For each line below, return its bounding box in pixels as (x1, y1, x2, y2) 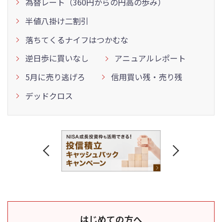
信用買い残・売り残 (111, 71, 182, 83)
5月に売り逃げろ (25, 71, 85, 83)
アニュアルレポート (114, 52, 186, 64)
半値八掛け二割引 (25, 14, 89, 27)
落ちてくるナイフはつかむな (25, 33, 128, 46)
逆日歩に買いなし (25, 52, 89, 64)
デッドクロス (25, 89, 73, 102)
